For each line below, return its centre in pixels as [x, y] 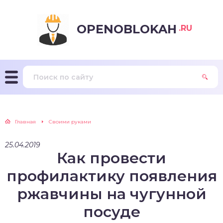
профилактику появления [111, 176]
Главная [25, 122]
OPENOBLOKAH [127, 29]
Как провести [111, 158]
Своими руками [70, 122]
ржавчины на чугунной [111, 194]
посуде [111, 212]
